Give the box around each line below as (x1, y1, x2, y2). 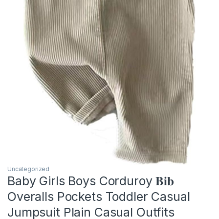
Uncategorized (7, 165, 50, 173)
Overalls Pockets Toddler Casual (7, 189, 190, 204)
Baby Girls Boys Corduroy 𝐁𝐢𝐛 (7, 174, 175, 189)
